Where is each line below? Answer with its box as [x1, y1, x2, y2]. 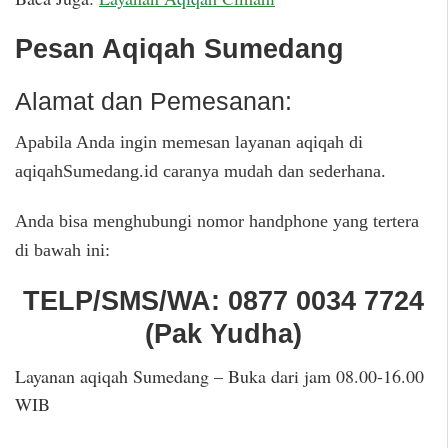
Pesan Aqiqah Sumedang [15, 33, 344, 64]
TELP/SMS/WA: [23, 285, 228, 316]
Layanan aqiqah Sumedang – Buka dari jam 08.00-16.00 [15, 364, 424, 389]
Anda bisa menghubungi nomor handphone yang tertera [15, 210, 419, 231]
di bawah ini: [15, 239, 110, 260]
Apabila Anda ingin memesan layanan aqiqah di [15, 132, 363, 153]
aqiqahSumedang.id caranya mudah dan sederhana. [15, 161, 386, 182]
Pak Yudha [154, 318, 293, 349]
